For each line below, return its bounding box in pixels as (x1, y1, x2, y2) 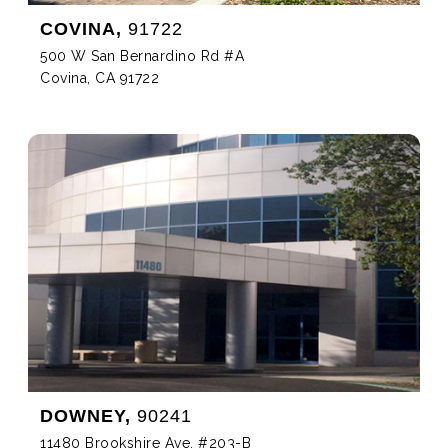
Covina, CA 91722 (40, 70, 159, 87)
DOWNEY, (40, 405, 131, 426)
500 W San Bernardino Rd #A (40, 48, 244, 65)
